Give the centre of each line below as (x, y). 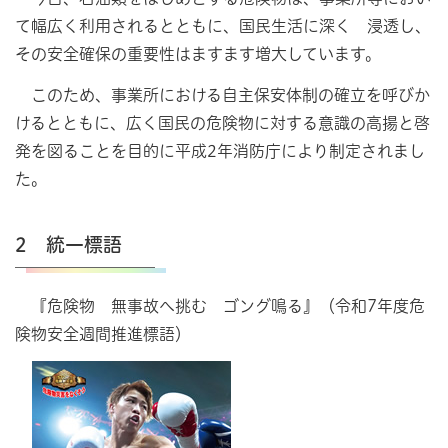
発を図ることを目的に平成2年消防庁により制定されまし (220, 150)
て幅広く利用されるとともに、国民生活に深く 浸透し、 (223, 25)
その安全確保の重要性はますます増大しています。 (198, 53)
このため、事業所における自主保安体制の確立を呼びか (222, 94)
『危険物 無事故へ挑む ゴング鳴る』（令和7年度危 (220, 305)
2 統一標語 (68, 244)
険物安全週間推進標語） (103, 333)
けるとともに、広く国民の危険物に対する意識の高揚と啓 (222, 122)
